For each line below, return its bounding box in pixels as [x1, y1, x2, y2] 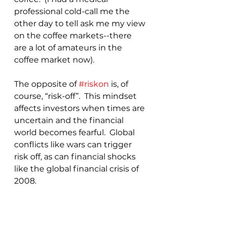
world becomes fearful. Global [14, 127, 137, 137]
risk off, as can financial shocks [14, 151, 138, 161]
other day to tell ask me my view [14, 18, 147, 28]
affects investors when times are [14, 103, 147, 113]
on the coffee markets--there [14, 30, 134, 40]
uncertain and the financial [14, 115, 126, 125]
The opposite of [14, 79, 79, 89]
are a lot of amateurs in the [14, 42, 124, 52]
